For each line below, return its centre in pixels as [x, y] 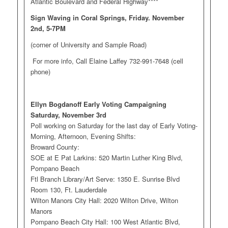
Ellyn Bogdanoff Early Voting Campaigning [98, 104]
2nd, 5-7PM [48, 28]
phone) [40, 72]
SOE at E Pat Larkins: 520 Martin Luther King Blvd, [106, 158]
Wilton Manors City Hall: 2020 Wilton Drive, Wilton [104, 201]
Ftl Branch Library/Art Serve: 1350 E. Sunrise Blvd [105, 179]
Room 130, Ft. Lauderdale [68, 190]
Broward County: [55, 147]
